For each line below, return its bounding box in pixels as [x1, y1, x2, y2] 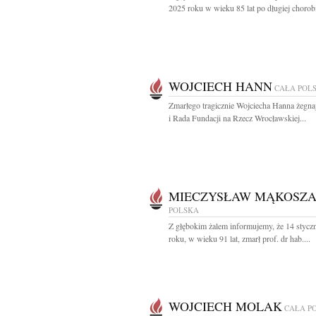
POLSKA [169, 205, 199, 215]
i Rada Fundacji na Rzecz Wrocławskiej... [169, 112, 306, 123]
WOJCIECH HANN [169, 78, 272, 95]
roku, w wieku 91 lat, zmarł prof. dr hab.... [169, 233, 310, 244]
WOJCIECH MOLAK [169, 298, 282, 315]
